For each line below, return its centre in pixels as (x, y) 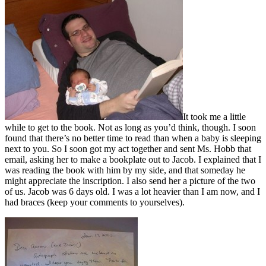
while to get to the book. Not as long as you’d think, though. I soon (130, 127)
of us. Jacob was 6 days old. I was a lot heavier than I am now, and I (132, 191)
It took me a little (214, 116)
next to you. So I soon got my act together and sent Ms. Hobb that (128, 148)
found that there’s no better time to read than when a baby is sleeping (133, 138)
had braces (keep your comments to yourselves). (95, 202)
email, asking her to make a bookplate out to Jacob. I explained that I (133, 159)
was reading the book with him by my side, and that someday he (125, 170)
